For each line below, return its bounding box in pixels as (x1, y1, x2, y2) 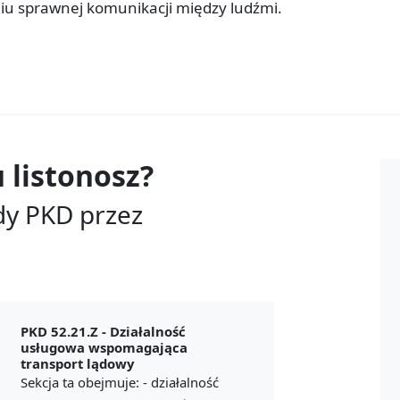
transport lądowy (20, 354, 134, 372)
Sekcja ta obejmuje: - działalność (20, 372, 219, 391)
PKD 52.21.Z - (20, 321, 110, 340)
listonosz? (12, 155, 154, 195)
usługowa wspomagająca (20, 337, 187, 356)
